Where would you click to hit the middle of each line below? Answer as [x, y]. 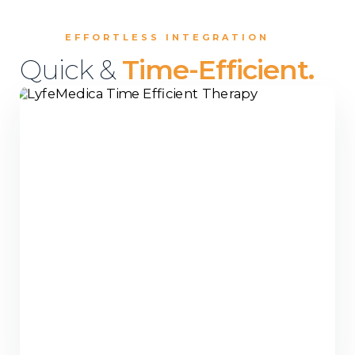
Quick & [71, 70]
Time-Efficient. [218, 70]
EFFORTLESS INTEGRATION [167, 37]
